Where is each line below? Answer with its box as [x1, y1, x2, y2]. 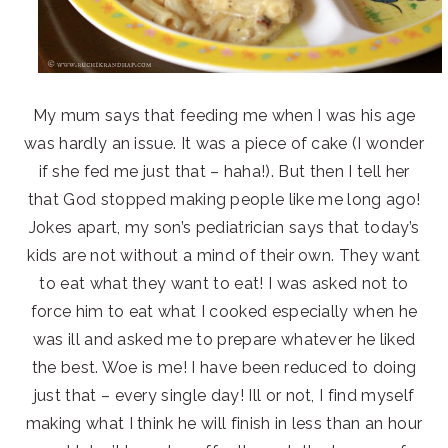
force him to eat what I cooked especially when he [30, 301, 418, 321]
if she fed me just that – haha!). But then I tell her [38, 161, 410, 181]
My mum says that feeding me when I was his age [32, 105, 416, 125]
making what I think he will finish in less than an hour [25, 413, 423, 433]
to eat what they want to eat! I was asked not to [39, 273, 409, 293]
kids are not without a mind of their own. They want [27, 245, 421, 265]
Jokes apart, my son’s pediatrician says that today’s [28, 217, 420, 237]
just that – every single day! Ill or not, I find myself [33, 385, 415, 405]
